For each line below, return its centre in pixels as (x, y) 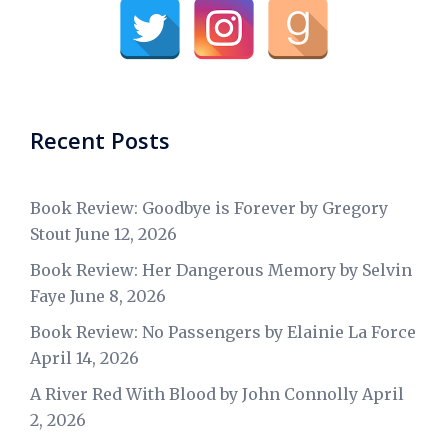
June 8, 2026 (118, 295)
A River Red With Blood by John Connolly (194, 393)
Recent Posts (100, 139)
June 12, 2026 (126, 233)
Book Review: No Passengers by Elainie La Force (223, 331)
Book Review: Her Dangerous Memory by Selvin (221, 269)
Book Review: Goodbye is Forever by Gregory (209, 207)
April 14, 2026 (84, 357)
